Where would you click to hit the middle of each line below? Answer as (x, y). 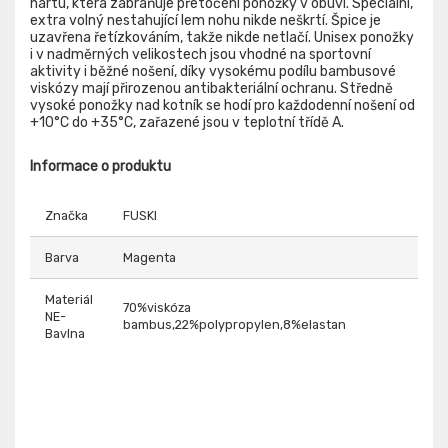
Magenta (149, 258)
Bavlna (65, 334)
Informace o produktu (100, 167)
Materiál (69, 300)
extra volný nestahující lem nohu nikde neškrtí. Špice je (205, 21)
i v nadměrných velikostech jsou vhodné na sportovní (200, 55)
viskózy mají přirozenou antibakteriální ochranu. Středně (211, 89)
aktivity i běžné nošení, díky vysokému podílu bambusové (213, 72)
